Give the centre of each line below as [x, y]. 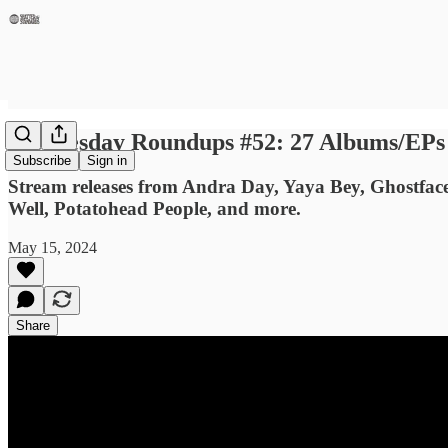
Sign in [107, 161]
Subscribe [42, 161]
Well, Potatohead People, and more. [154, 208]
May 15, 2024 [52, 247]
